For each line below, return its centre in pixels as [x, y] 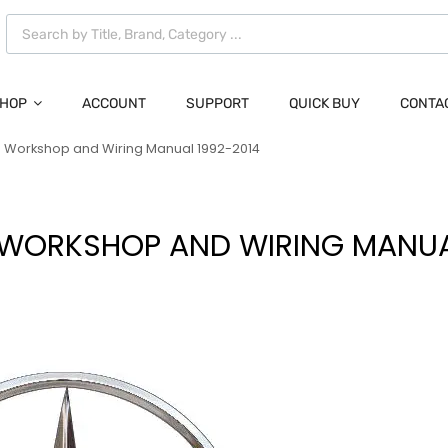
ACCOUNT [114, 104]
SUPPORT [217, 104]
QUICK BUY [324, 104]
